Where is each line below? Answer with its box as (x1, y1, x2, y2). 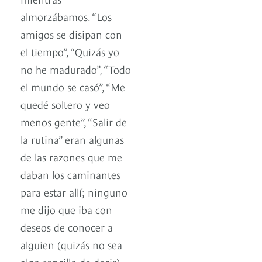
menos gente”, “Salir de (20, 114, 127, 129)
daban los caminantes (20, 167, 120, 182)
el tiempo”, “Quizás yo (20, 44, 119, 59)
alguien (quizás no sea (20, 237, 122, 252)
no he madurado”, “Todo (20, 61, 131, 77)
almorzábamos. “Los (20, 9, 112, 24)
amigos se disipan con (20, 26, 122, 42)
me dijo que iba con (20, 202, 112, 217)
